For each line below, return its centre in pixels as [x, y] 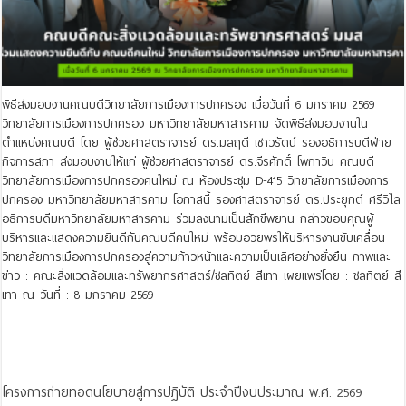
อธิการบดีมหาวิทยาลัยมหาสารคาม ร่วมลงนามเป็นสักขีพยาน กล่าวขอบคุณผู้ [188, 219]
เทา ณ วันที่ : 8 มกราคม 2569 [78, 295]
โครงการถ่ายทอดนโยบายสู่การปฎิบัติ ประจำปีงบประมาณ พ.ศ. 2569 [182, 392]
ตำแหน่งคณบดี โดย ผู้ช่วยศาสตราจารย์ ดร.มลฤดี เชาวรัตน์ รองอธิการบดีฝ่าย [197, 143]
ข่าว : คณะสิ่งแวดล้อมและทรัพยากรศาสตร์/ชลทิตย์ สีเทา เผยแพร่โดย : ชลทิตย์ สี [202, 276]
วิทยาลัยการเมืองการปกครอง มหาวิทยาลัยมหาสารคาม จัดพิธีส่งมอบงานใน [185, 124]
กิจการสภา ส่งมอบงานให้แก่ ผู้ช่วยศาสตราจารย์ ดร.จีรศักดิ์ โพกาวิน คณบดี [188, 162]
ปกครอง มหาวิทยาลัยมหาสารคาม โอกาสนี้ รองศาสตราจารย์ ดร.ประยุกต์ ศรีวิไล [202, 200]
